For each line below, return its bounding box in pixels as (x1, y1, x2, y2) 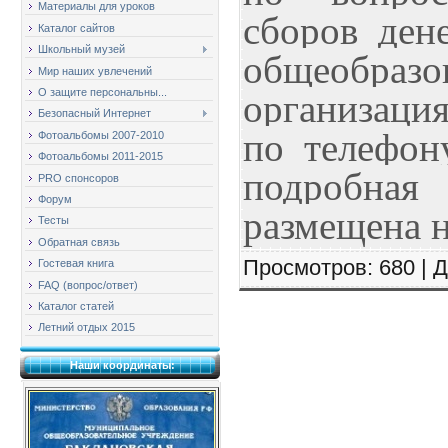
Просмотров (243, 255, 367, 281)
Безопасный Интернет (38, 107, 151, 120)
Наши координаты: (69, 359, 175, 372)
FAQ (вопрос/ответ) (38, 278, 138, 291)
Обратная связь (38, 235, 120, 248)
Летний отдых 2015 (38, 321, 135, 334)
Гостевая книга (38, 257, 114, 270)
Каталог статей (38, 299, 114, 312)
